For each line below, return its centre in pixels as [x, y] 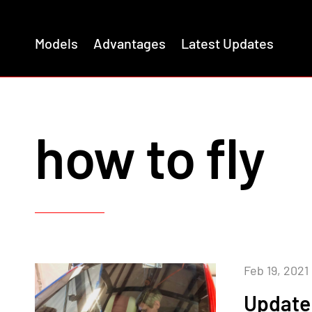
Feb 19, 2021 [276, 270]
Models [56, 43]
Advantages [130, 43]
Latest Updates [227, 43]
